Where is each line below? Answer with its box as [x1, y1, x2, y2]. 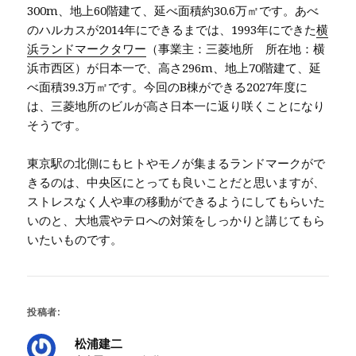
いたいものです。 [27, 230, 123, 247]
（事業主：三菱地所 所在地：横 [146, 40, 326, 56]
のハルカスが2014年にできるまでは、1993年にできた [27, 21, 317, 37]
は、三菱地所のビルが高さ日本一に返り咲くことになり [27, 97, 326, 114]
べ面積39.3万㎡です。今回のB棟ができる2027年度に [27, 78, 308, 95]
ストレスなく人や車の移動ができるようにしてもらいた [27, 192, 326, 209]
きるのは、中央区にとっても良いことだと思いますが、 [27, 173, 326, 190]
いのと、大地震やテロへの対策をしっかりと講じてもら [27, 211, 326, 228]
